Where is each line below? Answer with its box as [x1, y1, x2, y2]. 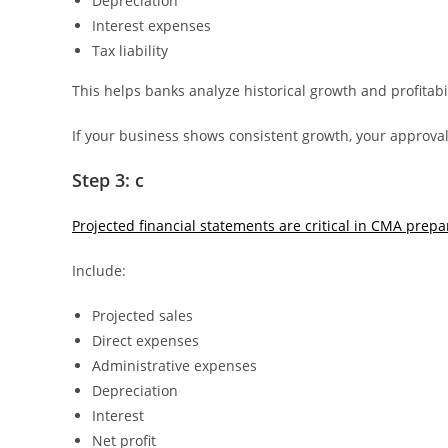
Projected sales [92, 306, 193, 325]
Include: [72, 261, 126, 280]
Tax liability [92, 41, 168, 60]
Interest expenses [92, 16, 211, 35]
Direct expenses [92, 331, 199, 350]
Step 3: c [72, 168, 144, 192]
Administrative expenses [92, 356, 257, 375]
